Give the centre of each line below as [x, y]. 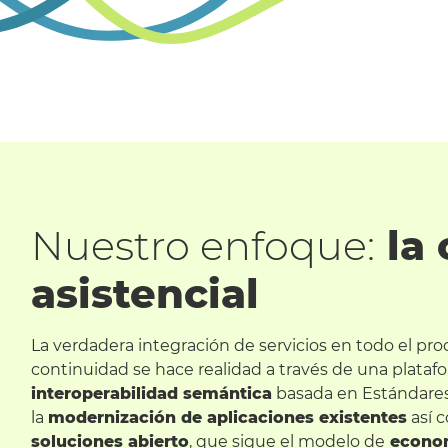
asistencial [145, 293]
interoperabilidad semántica [151, 393]
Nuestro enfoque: [203, 245]
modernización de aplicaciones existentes [227, 417]
